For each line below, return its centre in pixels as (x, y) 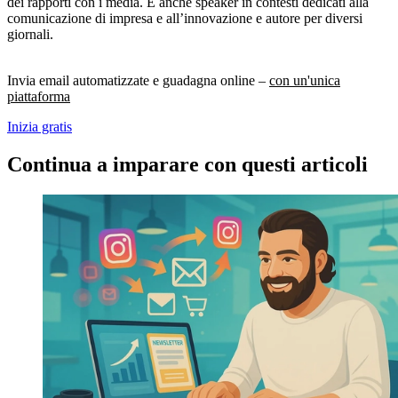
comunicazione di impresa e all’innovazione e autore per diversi (185, 19)
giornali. (30, 35)
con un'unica (305, 81)
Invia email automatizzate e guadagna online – (138, 81)
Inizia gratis (40, 127)
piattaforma (39, 97)
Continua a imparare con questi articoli (187, 165)
